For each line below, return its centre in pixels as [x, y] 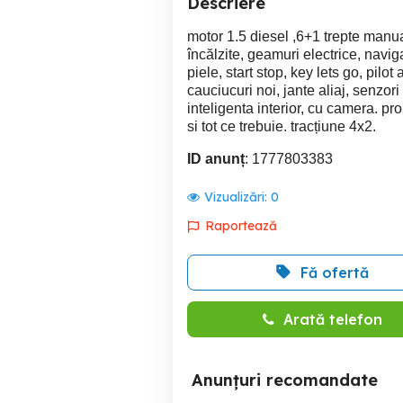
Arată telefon [332, 319]
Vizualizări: [237, 197]
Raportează [241, 226]
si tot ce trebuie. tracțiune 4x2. [282, 126]
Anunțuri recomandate [285, 380]
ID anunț [216, 159]
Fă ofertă [335, 273]
